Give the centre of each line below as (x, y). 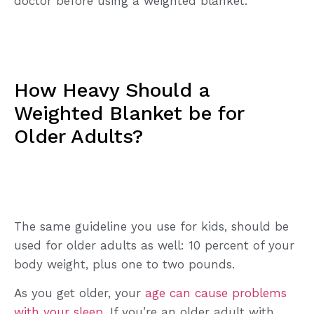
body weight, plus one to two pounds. (124, 264)
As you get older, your (80, 293)
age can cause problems (216, 293)
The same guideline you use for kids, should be (151, 226)
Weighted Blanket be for (129, 113)
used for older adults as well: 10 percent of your (154, 245)
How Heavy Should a (112, 90)
